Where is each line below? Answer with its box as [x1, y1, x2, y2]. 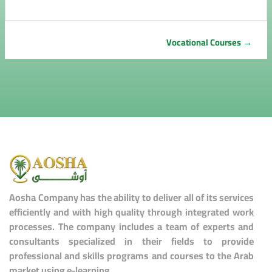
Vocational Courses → [166, 34, 252, 51]
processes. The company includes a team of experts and [9, 217, 254, 236]
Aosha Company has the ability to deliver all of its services [9, 188, 254, 206]
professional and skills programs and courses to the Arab [9, 246, 254, 265]
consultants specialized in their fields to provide [9, 231, 254, 250]
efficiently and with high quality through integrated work [9, 202, 254, 221]
